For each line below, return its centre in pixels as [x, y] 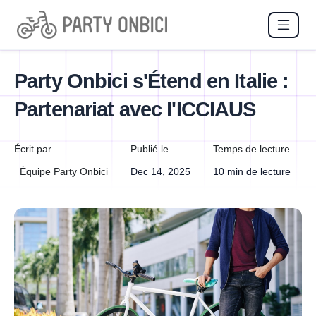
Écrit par [33, 149]
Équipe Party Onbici [64, 172]
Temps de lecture [251, 149]
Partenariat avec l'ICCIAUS [135, 110]
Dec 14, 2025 [160, 172]
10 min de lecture [252, 172]
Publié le [150, 149]
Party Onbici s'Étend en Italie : [152, 81]
